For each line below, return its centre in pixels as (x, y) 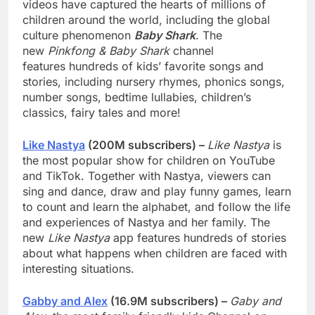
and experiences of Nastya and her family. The (146, 223)
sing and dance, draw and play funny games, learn (157, 192)
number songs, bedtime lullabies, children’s (137, 97)
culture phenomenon (78, 36)
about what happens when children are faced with (155, 253)
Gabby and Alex (65, 301)
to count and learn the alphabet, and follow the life (156, 207)
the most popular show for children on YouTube (149, 161)
